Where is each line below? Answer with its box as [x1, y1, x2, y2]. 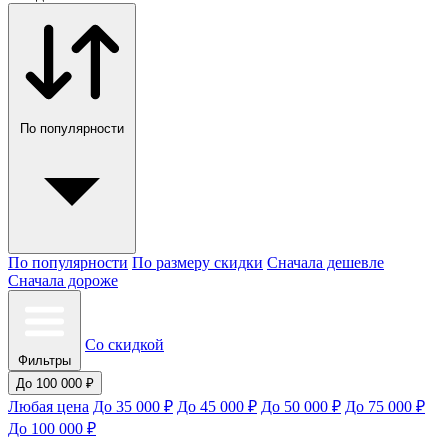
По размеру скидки [132, 254, 263, 272]
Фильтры [18, 353, 71, 369]
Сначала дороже [8, 272, 118, 290]
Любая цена [8, 398, 89, 416]
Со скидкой [85, 336, 164, 354]
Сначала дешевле [267, 254, 384, 272]
